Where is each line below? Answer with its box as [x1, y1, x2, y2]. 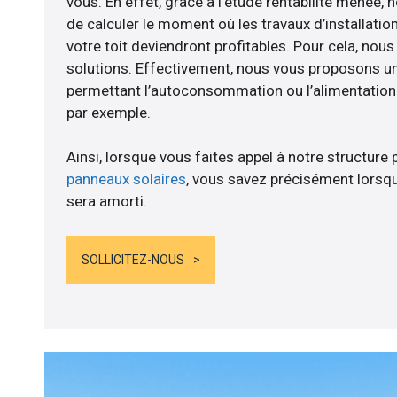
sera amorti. [66, 192, 147, 211]
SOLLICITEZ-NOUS [81, 252, 184, 267]
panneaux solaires [66, 170, 186, 189]
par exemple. [66, 104, 151, 122]
